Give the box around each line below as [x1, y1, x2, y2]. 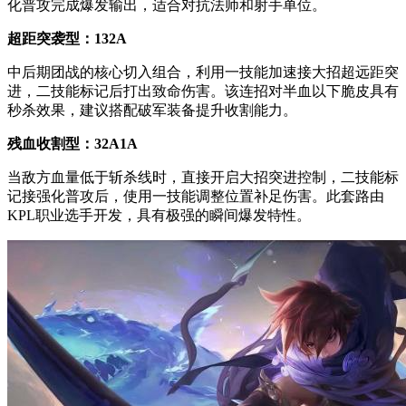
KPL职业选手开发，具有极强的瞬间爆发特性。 [7, 208, 311, 224]
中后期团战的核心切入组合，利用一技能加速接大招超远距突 [7, 64, 399, 81]
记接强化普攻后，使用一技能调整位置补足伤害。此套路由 [7, 188, 384, 205]
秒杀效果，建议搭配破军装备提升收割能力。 [7, 102, 297, 119]
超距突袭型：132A [7, 31, 127, 47]
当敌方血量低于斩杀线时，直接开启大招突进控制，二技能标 [7, 169, 399, 186]
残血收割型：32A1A [7, 136, 138, 152]
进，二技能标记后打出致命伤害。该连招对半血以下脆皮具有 [7, 83, 399, 100]
